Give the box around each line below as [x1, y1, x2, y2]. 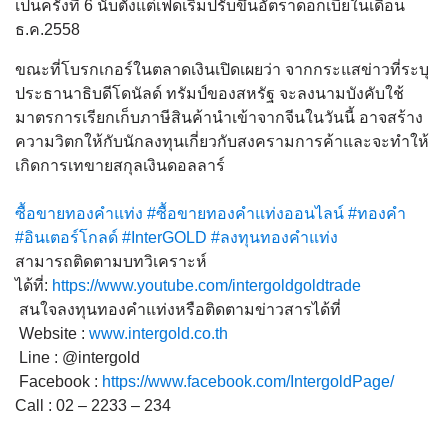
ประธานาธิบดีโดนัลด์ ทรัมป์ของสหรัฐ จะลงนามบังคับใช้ [15, 84, 404, 102]
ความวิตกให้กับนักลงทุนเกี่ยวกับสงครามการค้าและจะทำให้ [15, 132, 429, 150]
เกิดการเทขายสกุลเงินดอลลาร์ [15, 156, 225, 174]
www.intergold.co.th [89, 324, 228, 342]
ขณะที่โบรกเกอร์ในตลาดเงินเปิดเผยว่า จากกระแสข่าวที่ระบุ [15, 60, 429, 78]
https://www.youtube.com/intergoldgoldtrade [52, 276, 361, 294]
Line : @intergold [15, 348, 140, 366]
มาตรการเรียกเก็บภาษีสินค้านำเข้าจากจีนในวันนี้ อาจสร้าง [15, 108, 423, 126]
